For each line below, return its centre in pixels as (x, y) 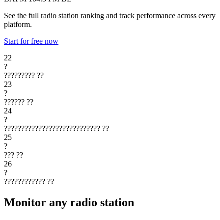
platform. (18, 24)
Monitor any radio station (69, 202)
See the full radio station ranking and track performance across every (110, 15)
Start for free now (31, 41)
